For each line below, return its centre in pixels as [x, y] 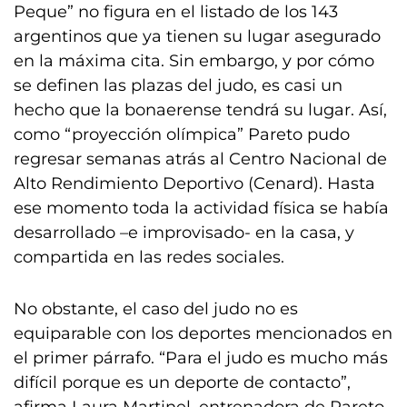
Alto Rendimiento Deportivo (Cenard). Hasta [194, 184]
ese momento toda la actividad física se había [201, 208]
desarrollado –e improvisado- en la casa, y [184, 233]
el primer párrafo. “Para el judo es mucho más [201, 358]
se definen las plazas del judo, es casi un [178, 85]
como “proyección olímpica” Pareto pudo [182, 134]
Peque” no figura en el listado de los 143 [176, 12]
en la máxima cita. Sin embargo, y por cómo [194, 61]
